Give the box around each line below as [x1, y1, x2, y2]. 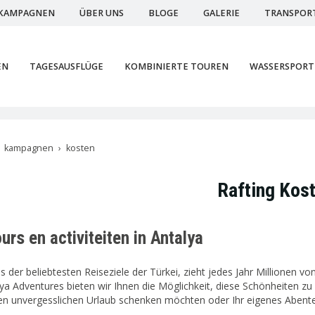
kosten [66, 142, 95, 154]
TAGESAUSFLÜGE [30, 60, 103, 72]
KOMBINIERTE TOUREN [124, 60, 229, 72]
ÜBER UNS [79, 7, 124, 19]
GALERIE [203, 7, 240, 19]
